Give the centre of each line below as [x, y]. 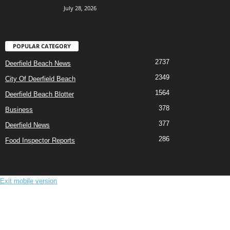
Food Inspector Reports [40, 141]
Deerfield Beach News [38, 64]
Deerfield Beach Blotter [40, 94]
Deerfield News [27, 125]
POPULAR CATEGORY [42, 46]
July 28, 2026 [80, 8]
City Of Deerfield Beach [40, 79]
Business [19, 110]
